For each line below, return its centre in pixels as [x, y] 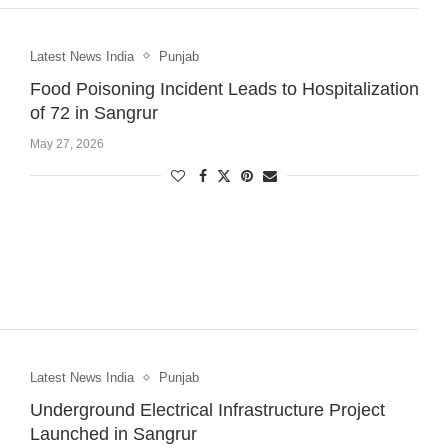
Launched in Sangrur [113, 434]
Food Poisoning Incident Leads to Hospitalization [224, 88]
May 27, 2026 [66, 143]
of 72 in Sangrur [93, 112]
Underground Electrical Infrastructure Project [207, 410]
